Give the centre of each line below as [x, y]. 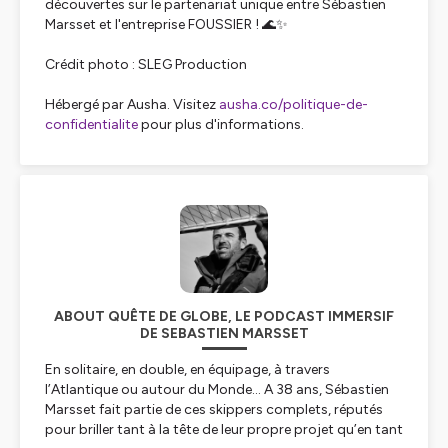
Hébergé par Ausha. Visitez [132, 104]
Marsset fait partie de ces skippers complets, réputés [214, 409]
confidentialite [91, 124]
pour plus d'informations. [221, 124]
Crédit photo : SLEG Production [146, 64]
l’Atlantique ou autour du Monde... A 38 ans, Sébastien [217, 389]
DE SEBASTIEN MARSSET [224, 333]
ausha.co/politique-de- [293, 104]
